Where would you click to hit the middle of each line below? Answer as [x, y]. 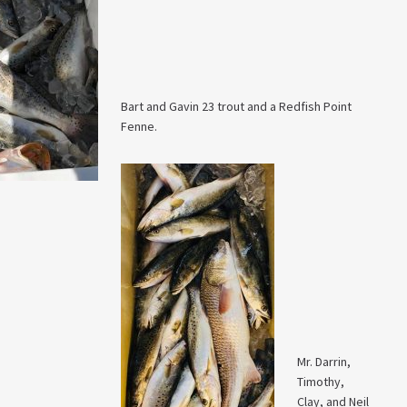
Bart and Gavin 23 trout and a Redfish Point [236, 106]
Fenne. [139, 126]
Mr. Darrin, [324, 362]
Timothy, [321, 382]
